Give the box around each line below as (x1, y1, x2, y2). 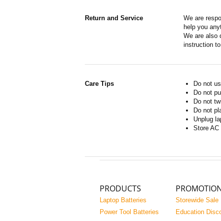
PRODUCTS (100, 183, 141, 194)
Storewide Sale (176, 196, 219, 204)
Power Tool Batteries (100, 208, 159, 216)
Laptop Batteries (100, 196, 147, 204)
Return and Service (85, 14, 143, 22)
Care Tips (85, 80, 114, 87)
